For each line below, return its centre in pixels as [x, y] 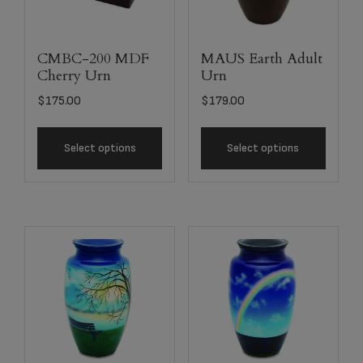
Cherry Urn [74, 75]
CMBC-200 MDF [93, 58]
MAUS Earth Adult [261, 58]
